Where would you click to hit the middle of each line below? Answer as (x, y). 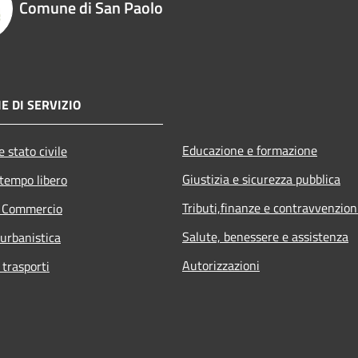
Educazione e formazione (250, 151)
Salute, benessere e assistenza (265, 237)
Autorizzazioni (221, 266)
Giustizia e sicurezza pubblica (261, 179)
